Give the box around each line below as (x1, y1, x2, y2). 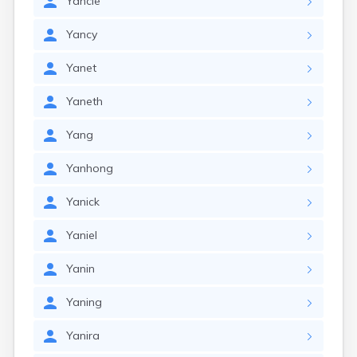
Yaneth (66, 94, 103, 108)
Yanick (66, 194, 100, 209)
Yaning (66, 295, 102, 309)
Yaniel (66, 228, 97, 242)
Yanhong (66, 161, 113, 175)
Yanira (66, 328, 100, 343)
